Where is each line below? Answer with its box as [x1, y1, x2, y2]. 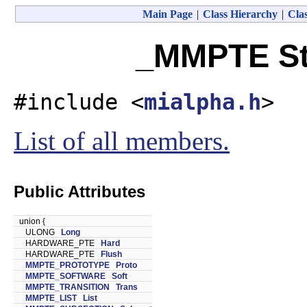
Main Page [142, 8, 193, 20]
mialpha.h [144, 89, 261, 114]
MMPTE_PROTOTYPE [25, 260, 110, 270]
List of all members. [14, 125, 230, 156]
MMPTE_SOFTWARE [25, 271, 106, 281]
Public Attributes [14, 182, 145, 201]
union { [19, 216, 45, 226]
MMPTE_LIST [25, 293, 77, 303]
